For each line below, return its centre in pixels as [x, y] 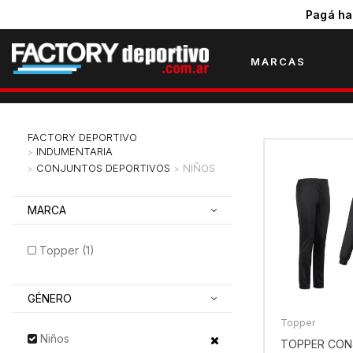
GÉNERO [50, 299]
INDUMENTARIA [74, 151]
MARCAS [278, 61]
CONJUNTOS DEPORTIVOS [103, 167]
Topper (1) [67, 251]
